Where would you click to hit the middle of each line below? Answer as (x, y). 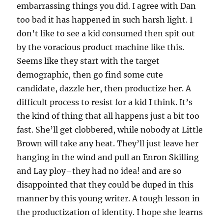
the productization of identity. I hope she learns (110, 212)
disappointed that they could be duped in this (105, 185)
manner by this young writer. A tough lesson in (109, 199)
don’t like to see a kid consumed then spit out (106, 34)
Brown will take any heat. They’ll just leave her (108, 144)
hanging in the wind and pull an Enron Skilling (108, 157)
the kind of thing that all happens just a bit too (108, 116)
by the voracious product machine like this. (101, 47)
